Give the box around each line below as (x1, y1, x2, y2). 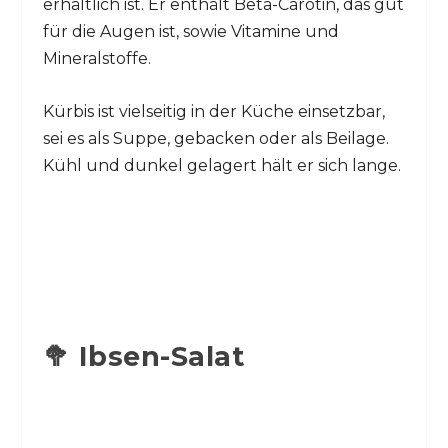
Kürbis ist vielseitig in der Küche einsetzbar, (42, 101, 385, 121)
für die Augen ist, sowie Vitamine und (42, 21, 339, 41)
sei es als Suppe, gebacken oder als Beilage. (42, 128, 389, 148)
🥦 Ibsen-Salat (42, 339, 245, 373)
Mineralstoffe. (42, 48, 151, 68)
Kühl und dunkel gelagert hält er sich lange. (42, 155, 401, 175)
